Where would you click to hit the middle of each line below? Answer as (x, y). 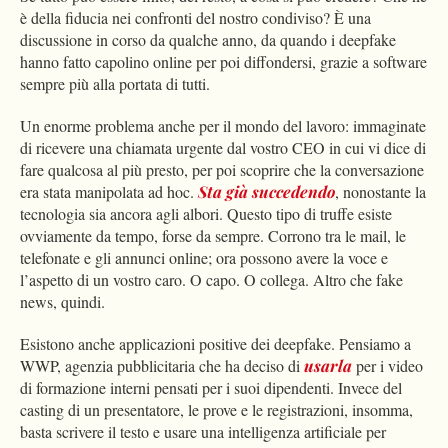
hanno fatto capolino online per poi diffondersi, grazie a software (223, 61)
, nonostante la (380, 191)
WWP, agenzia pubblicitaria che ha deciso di (162, 365)
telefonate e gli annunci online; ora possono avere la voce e (204, 257)
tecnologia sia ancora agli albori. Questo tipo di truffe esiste (206, 213)
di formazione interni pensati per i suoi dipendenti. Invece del (211, 387)
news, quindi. (62, 301)
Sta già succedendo (266, 191)
